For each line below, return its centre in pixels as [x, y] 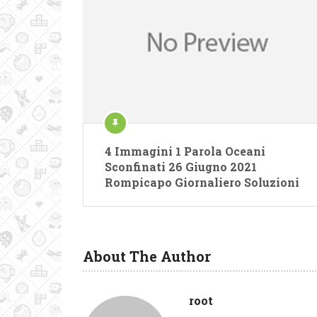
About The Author [147, 256]
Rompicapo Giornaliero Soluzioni [202, 182]
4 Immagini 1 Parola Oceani [185, 151]
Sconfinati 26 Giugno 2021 [181, 166]
